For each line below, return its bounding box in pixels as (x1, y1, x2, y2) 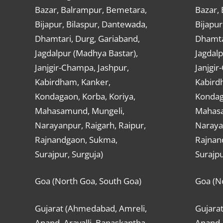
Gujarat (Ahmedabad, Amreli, (34, 202, 147, 214)
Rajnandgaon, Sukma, (34, 133, 117, 145)
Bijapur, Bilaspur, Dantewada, (34, 18, 147, 30)
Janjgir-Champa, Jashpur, (34, 61, 129, 73)
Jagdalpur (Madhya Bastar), (34, 47, 138, 59)
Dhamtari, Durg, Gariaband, (34, 32, 140, 44)
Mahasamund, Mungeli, (34, 105, 124, 116)
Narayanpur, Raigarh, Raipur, (34, 119, 146, 131)
